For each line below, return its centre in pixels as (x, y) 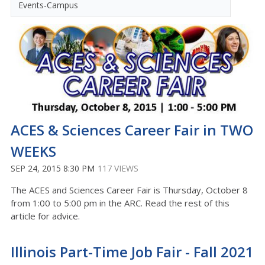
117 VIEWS (118, 169)
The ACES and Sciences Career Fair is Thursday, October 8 (129, 190)
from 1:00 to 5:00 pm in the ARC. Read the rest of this (120, 203)
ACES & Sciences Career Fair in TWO (132, 130)
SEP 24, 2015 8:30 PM (53, 169)
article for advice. (45, 216)
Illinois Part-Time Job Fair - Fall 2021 (132, 252)
